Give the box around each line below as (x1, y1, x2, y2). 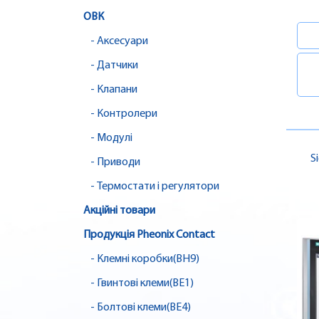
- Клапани (90, 84, 137, 96)
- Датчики (90, 60, 138, 72)
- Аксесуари (90, 36, 148, 48)
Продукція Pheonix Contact (83, 229, 215, 241)
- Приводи (90, 157, 140, 169)
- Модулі (90, 132, 132, 145)
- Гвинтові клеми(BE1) (90, 278, 194, 290)
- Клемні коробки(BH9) (90, 253, 199, 266)
